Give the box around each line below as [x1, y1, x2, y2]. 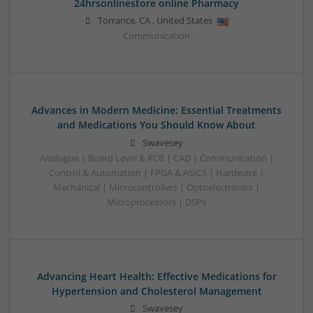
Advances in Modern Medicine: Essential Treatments [31, 103, 282, 117]
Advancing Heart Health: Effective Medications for [36, 269, 277, 283]
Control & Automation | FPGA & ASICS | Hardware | [49, 166, 264, 179]
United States [156, 15, 212, 27]
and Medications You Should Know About [57, 118, 256, 132]
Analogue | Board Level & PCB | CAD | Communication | [39, 152, 274, 164]
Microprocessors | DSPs [107, 196, 206, 208]
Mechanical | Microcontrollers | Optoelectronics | [53, 181, 260, 194]
